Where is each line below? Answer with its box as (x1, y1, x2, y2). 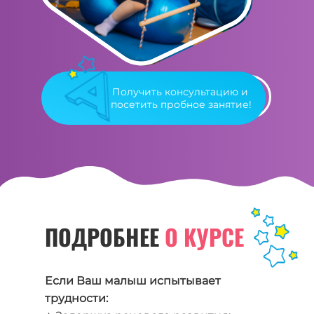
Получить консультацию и (111, 85, 251, 98)
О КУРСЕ (165, 220, 250, 253)
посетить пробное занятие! (111, 97, 252, 111)
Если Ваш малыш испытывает (45, 273, 221, 287)
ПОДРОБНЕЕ (45, 220, 165, 253)
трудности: (45, 291, 108, 305)
